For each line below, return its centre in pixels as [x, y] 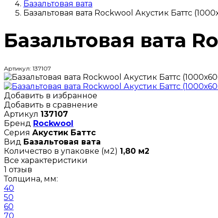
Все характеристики [46, 160]
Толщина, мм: [31, 179]
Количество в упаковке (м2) [61, 151]
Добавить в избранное [51, 95]
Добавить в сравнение [51, 105]
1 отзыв [18, 169]
